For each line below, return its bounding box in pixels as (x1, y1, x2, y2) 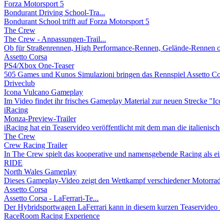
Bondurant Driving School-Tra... (4, 8, 105, 17)
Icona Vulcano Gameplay (4, 87, 83, 96)
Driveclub (4, 79, 35, 87)
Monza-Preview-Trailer (4, 114, 76, 123)
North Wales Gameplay (4, 167, 77, 176)
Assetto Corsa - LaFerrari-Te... (4, 193, 99, 202)
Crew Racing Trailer (4, 140, 67, 149)
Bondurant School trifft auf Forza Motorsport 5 (4, 17, 149, 26)
